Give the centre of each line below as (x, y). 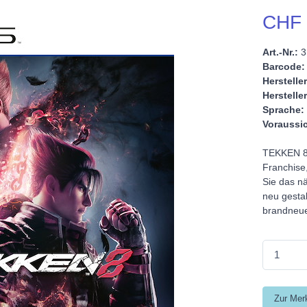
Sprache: (283, 110)
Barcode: (283, 67)
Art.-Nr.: (280, 52)
